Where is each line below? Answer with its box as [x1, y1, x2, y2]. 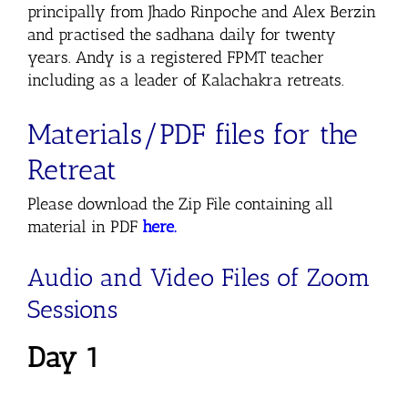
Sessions [26, 295, 118, 325]
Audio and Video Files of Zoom [26, 263, 371, 293]
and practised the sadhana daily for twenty [26, 24, 336, 45]
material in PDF [26, 217, 142, 237]
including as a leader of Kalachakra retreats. [26, 69, 344, 90]
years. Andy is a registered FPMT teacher [26, 46, 324, 67]
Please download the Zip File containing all [26, 194, 333, 214]
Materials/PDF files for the [26, 117, 359, 151]
